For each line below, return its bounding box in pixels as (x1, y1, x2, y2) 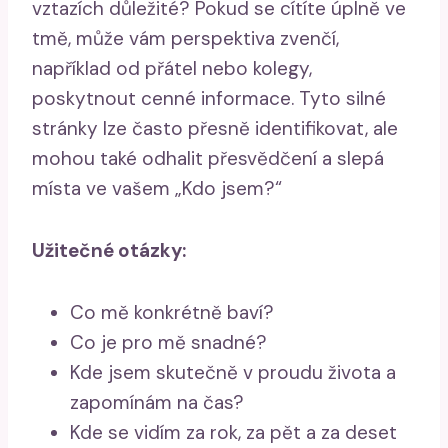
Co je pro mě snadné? (70, 329, 267, 355)
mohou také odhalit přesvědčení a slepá (32, 145, 384, 171)
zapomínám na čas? (70, 389, 244, 415)
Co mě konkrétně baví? (70, 299, 274, 325)
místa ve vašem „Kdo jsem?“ (32, 175, 282, 201)
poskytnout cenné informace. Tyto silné (32, 85, 386, 111)
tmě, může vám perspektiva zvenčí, (32, 25, 339, 51)
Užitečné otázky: (32, 237, 186, 263)
